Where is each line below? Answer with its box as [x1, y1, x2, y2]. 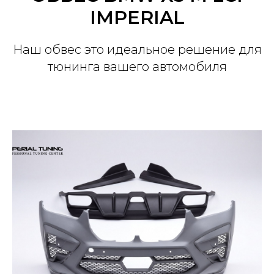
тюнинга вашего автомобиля [47, 59, 227, 74]
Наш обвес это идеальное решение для [12, 42, 262, 57]
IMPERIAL [89, 6, 185, 29]
